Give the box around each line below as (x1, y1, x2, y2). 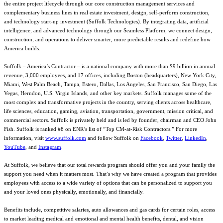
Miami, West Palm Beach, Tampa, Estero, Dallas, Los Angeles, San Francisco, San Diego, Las (4, 81, 217, 87)
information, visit (4, 135, 45, 141)
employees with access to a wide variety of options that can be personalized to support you (4, 180, 212, 186)
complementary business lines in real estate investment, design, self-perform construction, (4, 9, 210, 15)
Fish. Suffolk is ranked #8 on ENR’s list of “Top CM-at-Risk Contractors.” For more (4, 126, 197, 132)
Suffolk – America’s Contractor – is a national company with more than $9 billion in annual (4, 63, 215, 69)
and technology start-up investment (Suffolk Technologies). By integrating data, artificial (4, 18, 209, 24)
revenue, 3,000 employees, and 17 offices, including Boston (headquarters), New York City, (4, 72, 216, 78)
